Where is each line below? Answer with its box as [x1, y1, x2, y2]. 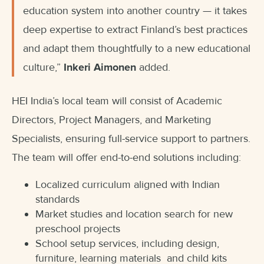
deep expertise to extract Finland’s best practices [23, 22, 247, 36]
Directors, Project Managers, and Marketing [12, 113, 211, 126]
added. [136, 60, 170, 74]
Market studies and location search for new [35, 207, 233, 220]
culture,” [23, 60, 64, 74]
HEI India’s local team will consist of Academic [12, 94, 222, 107]
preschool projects [35, 222, 120, 235]
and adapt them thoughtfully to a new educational [23, 41, 250, 55]
